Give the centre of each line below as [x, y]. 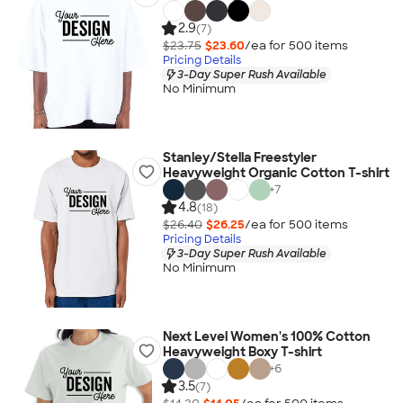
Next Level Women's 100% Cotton [266, 336]
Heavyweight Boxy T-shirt [242, 352]
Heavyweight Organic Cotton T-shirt [276, 173]
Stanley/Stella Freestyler [239, 157]
